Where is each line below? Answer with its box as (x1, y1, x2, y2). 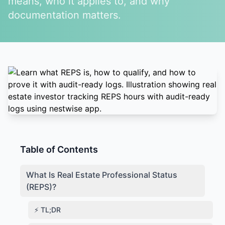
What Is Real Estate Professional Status (26, 170, 177, 180)
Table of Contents (20, 144, 98, 155)
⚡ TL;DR (34, 205, 61, 214)
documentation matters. (8, 9, 121, 21)
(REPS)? (26, 182, 56, 192)
